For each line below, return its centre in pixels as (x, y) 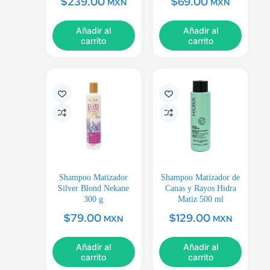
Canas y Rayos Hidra (200, 189)
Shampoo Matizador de (201, 178)
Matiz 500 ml (200, 199)
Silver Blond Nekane (94, 189)
